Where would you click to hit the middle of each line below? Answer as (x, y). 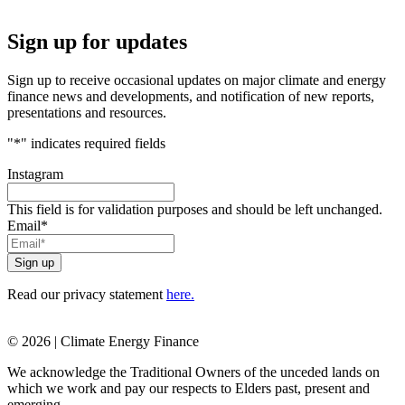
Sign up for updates (97, 42)
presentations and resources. (87, 113)
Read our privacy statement (87, 295)
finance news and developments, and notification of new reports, (191, 97)
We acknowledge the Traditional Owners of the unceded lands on (193, 372)
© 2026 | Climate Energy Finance (103, 342)
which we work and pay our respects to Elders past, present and (188, 389)
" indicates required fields (93, 144)
